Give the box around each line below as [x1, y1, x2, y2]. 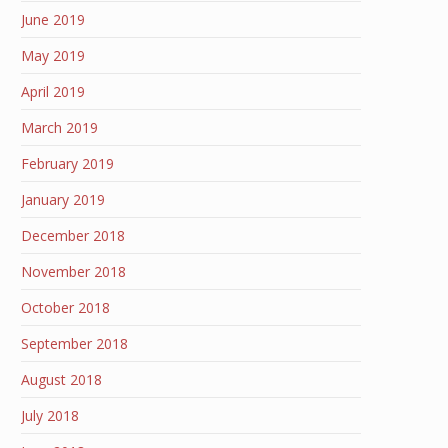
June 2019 [21, 10, 85, 29]
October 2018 [21, 298, 110, 317]
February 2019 [21, 154, 114, 173]
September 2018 [21, 334, 128, 353]
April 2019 [21, 82, 85, 101]
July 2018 [21, 406, 79, 425]
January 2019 [21, 190, 105, 209]
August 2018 [21, 370, 102, 389]
